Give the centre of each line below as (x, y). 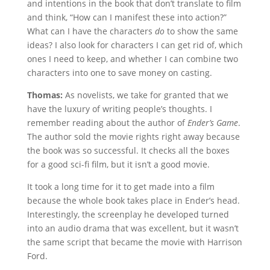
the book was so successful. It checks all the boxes (128, 150)
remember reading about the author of (107, 123)
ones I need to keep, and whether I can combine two (132, 59)
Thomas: (45, 95)
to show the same (201, 31)
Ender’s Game (212, 123)
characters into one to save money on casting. (119, 73)
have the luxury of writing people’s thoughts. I (119, 109)
